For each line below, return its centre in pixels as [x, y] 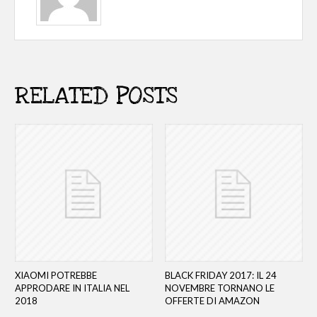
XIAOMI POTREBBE [56, 276]
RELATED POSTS [96, 96]
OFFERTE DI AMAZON [212, 301]
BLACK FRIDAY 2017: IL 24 [220, 276]
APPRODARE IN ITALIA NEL [72, 288]
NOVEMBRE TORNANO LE [219, 288]
